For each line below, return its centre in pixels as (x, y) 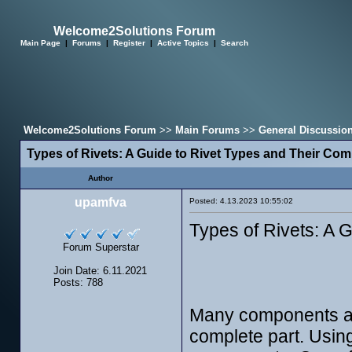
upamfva (101, 202)
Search (235, 43)
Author (101, 178)
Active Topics (183, 43)
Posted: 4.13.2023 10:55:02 (241, 201)
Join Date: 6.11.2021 (100, 271)
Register (129, 43)
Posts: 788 (78, 282)
